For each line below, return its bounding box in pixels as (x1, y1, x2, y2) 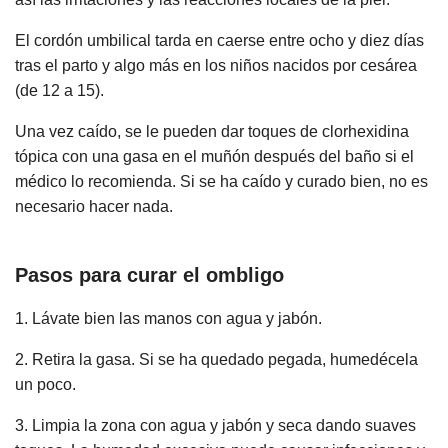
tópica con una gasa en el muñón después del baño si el (15, 147, 414, 165)
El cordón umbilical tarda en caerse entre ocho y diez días (15, 31, 424, 49)
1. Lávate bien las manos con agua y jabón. (15, 310, 322, 328)
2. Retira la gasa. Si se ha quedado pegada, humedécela (15, 351, 418, 369)
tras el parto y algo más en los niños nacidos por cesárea (15, 56, 417, 74)
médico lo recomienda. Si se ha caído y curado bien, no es (15, 172, 428, 190)
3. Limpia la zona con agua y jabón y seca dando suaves (15, 417, 416, 435)
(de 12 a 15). (15, 81, 104, 99)
